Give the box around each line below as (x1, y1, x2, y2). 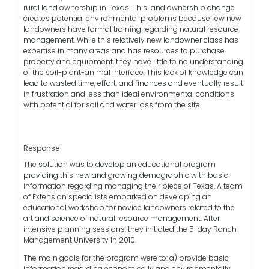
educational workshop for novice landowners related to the (23, 202, 235, 213)
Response (23, 142, 59, 153)
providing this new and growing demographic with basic (23, 170, 228, 181)
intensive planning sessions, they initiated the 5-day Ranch (23, 224, 237, 235)
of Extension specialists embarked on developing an (23, 192, 212, 202)
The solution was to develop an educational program (23, 159, 216, 170)
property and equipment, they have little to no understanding (23, 56, 243, 67)
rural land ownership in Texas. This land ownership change (23, 2, 235, 13)
